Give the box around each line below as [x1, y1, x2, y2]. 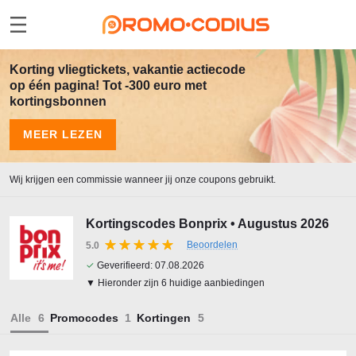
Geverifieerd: [95, 260, 155, 271]
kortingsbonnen [10, 95, 106, 108]
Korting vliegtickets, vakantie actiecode [10, 63, 246, 76]
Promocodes [49, 311, 118, 324]
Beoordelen [187, 239, 238, 250]
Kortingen [137, 311, 191, 324]
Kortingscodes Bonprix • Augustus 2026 [86, 217, 329, 230]
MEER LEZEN [23, 128, 103, 141]
